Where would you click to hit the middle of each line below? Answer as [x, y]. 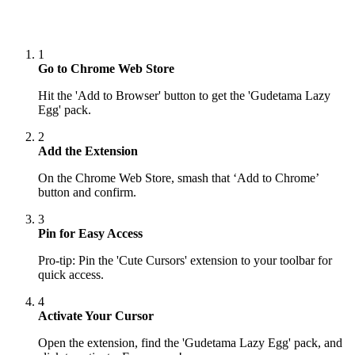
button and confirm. [87, 193]
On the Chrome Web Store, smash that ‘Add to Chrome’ [178, 178]
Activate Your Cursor [96, 316]
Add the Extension [88, 151]
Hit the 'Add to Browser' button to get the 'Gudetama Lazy [184, 96]
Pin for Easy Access [90, 234]
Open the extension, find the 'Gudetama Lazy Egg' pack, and [190, 343]
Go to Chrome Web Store [106, 69]
